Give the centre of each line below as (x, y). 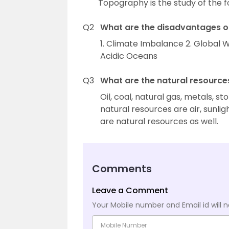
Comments (122, 169)
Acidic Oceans (129, 56)
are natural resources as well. (159, 121)
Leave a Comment (130, 190)
